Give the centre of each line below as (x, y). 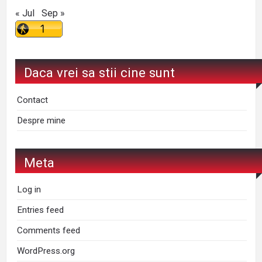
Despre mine (42, 120)
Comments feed (49, 231)
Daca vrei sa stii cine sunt (99, 73)
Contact (33, 100)
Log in (29, 190)
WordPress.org (46, 251)
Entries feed (41, 210)
